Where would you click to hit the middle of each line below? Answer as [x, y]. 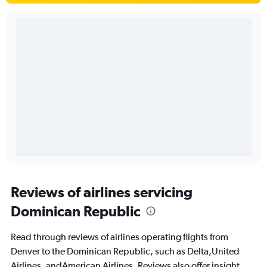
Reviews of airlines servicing [102, 192]
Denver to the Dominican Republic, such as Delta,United [125, 252]
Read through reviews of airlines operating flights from [119, 237]
